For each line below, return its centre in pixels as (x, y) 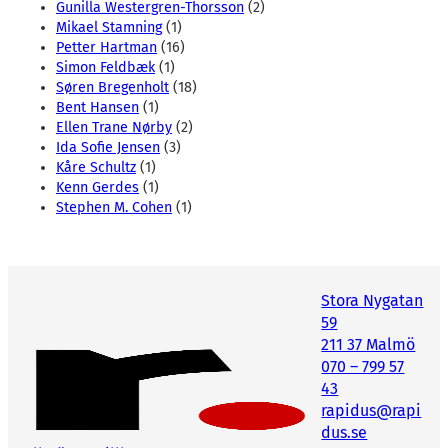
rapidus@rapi (371, 410)
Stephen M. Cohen (114, 207)
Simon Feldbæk (105, 67)
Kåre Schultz (96, 167)
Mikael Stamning (109, 27)
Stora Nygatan (372, 300)
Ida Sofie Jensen (108, 147)
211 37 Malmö (368, 344)
